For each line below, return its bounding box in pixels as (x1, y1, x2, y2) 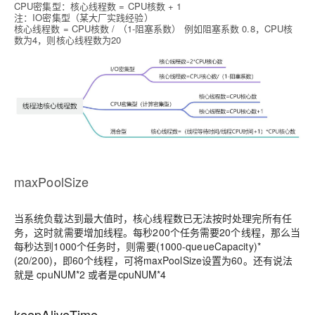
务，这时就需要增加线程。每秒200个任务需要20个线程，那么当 (14, 224, 301, 239)
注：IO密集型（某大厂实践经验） (14, 11, 153, 25)
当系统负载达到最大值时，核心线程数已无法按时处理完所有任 (14, 210, 292, 225)
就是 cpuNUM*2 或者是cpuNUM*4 (14, 266, 167, 281)
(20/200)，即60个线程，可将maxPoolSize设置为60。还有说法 (14, 252, 293, 267)
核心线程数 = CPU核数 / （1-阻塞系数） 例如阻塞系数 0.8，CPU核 (14, 22, 293, 36)
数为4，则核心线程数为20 (14, 33, 122, 47)
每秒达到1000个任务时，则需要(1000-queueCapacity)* (14, 238, 261, 253)
